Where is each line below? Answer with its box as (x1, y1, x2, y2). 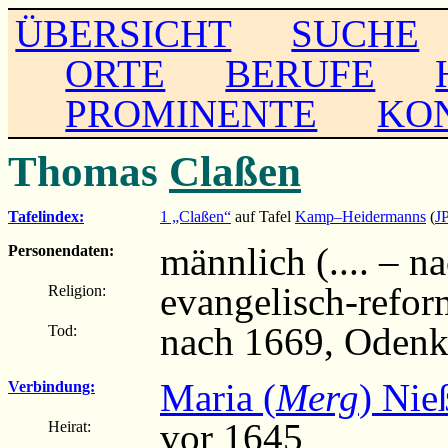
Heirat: (48, 417, 91, 435)
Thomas (8, 147, 169, 195)
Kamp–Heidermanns (295, 207, 426, 225)
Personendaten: (8, 241, 114, 259)
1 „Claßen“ (160, 207, 231, 225)
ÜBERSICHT (15, 11, 232, 55)
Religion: (48, 281, 106, 299)
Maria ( (160, 375, 276, 419)
